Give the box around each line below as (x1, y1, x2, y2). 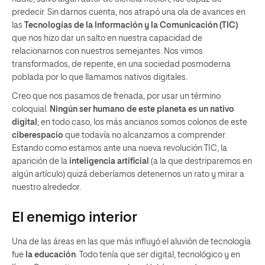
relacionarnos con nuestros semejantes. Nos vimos (12, 47, 203, 56)
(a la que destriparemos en (149, 157, 252, 166)
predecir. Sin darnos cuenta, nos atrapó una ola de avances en (12, 8, 245, 17)
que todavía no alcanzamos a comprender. (63, 131, 227, 140)
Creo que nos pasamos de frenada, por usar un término (12, 92, 221, 101)
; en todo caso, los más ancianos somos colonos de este (37, 118, 247, 127)
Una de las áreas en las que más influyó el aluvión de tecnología (12, 237, 251, 246)
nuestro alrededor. (12, 183, 81, 192)
